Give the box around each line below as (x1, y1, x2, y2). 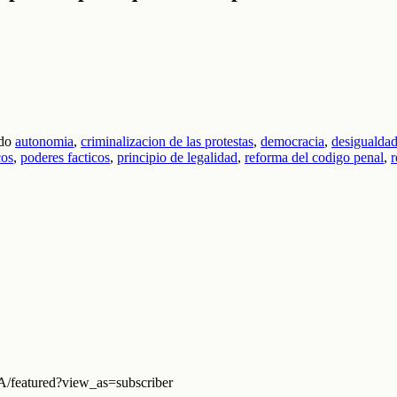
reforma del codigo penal (245, 150, 384, 166)
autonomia (15, 134, 74, 150)
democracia (261, 134, 324, 150)
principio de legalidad (117, 150, 237, 166)
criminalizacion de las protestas (81, 134, 253, 150)
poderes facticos (20, 150, 110, 166)
